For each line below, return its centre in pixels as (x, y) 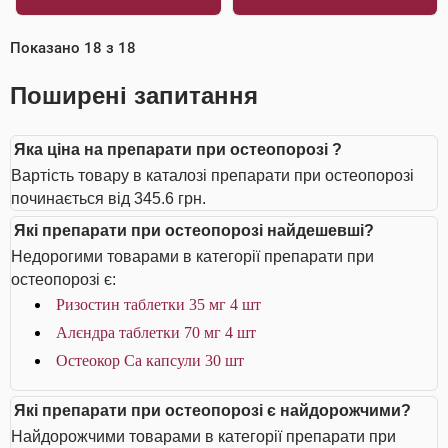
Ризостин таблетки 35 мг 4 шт (158, 304)
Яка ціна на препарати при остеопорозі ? (178, 149)
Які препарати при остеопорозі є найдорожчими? (212, 410)
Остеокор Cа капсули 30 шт (150, 360)
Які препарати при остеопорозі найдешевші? (194, 230)
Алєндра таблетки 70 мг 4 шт (156, 332)
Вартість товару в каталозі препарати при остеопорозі (212, 175)
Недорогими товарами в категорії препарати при (192, 256)
